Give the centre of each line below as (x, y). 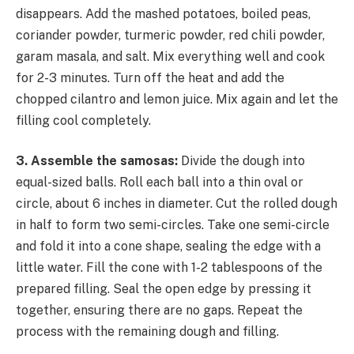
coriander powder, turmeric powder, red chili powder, (170, 35)
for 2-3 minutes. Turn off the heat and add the (150, 77)
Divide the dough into (241, 161)
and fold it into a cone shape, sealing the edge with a (168, 247)
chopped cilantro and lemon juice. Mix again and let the (177, 99)
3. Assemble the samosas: (97, 161)
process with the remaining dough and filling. (147, 332)
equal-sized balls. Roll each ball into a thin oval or (160, 183)
